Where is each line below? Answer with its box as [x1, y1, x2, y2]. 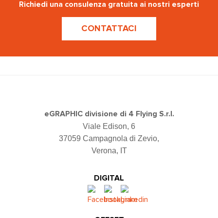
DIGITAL [94, 174, 124, 182]
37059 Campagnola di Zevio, [59, 134, 159, 143]
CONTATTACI [81, 24, 137, 33]
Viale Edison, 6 [83, 122, 135, 131]
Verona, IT [91, 146, 127, 155]
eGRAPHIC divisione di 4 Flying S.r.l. [44, 110, 174, 118]
